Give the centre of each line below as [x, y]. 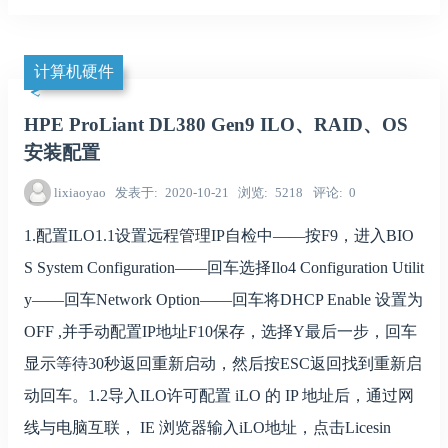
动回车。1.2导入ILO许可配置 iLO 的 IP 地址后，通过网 [219, 396]
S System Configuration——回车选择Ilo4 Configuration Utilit [224, 268]
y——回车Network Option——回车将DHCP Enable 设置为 [223, 300]
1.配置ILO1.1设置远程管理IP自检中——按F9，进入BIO [219, 236]
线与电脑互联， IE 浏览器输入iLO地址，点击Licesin [207, 428]
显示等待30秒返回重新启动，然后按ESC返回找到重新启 [223, 364]
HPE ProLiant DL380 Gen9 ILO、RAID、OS [216, 124]
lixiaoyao [79, 192]
